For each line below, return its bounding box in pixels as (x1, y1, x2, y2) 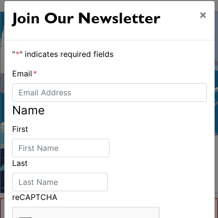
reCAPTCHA (12, 192, 57, 202)
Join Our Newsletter (12, 13, 160, 28)
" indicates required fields (19, 49, 113, 59)
